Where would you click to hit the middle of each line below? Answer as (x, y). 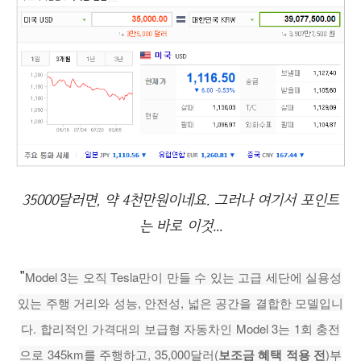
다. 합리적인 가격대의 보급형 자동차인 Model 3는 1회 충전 (180, 329)
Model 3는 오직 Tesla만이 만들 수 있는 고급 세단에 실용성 (183, 277)
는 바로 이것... (180, 226)
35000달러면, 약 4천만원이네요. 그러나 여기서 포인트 (180, 200)
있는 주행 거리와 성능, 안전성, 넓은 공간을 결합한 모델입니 (180, 303)
